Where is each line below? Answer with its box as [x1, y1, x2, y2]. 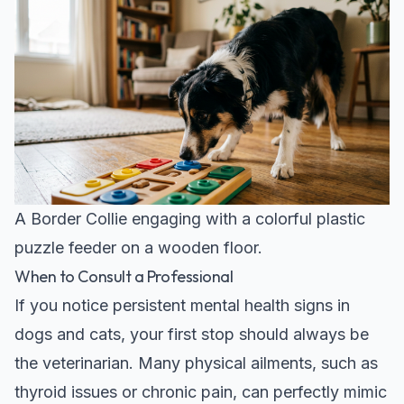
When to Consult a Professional [14, 265, 234, 287]
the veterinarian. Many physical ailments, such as [14, 353, 378, 372]
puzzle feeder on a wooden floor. [14, 237, 262, 257]
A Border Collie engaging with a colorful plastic [14, 208, 365, 228]
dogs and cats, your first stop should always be [14, 324, 369, 344]
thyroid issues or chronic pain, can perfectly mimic [14, 381, 387, 401]
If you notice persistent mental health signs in [14, 295, 350, 315]
